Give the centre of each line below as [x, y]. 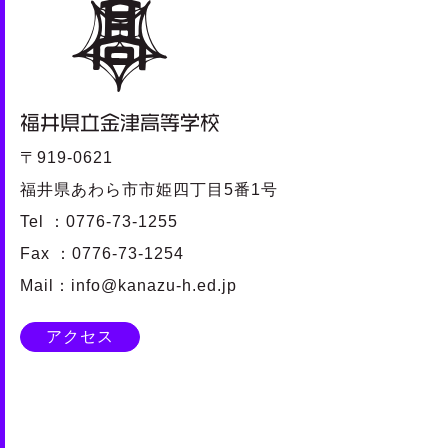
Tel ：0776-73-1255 [99, 221]
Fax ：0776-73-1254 [102, 253]
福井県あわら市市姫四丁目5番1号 [149, 189]
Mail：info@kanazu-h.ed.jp [128, 285]
